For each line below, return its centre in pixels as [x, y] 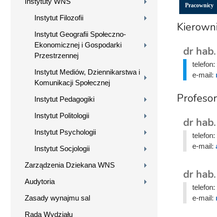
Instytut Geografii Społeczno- [80, 34]
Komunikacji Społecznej [72, 82]
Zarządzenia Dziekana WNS [70, 165]
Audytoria [40, 181]
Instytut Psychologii [65, 132]
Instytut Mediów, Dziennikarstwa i [87, 72]
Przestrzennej [56, 55]
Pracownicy [199, 5]
